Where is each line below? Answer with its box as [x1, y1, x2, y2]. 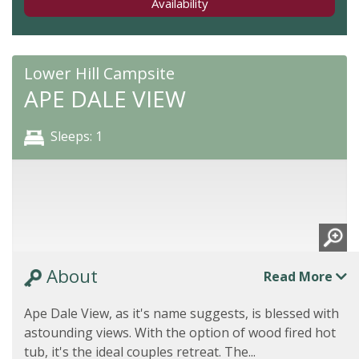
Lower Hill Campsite [24, 63, 175, 84]
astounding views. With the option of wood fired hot [24, 324, 336, 341]
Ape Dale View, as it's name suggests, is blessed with [24, 305, 339, 322]
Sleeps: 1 [50, 127, 103, 145]
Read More [264, 267, 336, 285]
